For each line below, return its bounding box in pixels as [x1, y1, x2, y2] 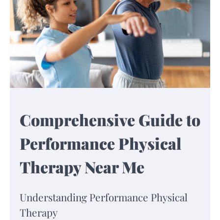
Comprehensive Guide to [20, 109, 200, 131]
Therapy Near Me [20, 156, 144, 178]
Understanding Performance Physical [20, 190, 188, 204]
